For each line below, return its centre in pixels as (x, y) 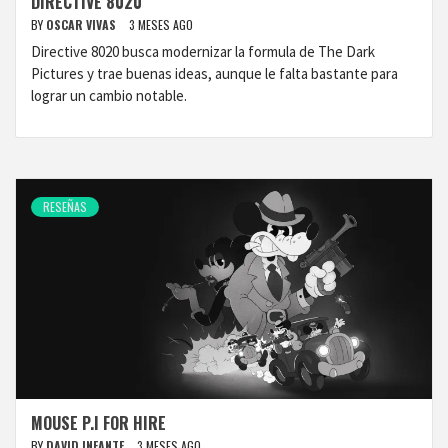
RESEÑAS (65, 206)
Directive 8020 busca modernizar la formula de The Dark (203, 51)
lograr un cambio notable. (109, 95)
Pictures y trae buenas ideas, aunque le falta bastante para (214, 73)
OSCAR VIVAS (82, 24)
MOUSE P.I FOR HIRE (98, 423)
